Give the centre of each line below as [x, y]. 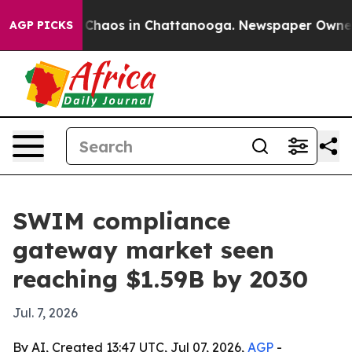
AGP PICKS [41, 25]
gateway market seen [143, 250]
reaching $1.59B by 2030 [160, 279]
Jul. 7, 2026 [45, 313]
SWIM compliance [121, 221]
